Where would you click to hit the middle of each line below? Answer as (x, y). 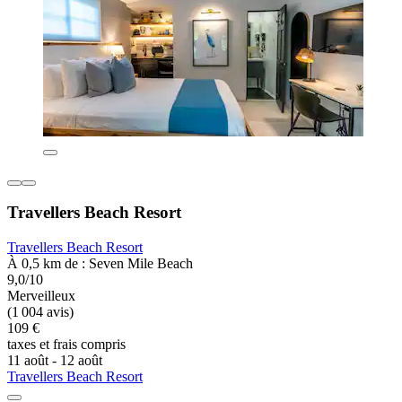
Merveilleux (41, 295)
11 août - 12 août (55, 360)
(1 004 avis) (40, 311)
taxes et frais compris (66, 344)
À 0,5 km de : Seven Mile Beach (100, 263)
